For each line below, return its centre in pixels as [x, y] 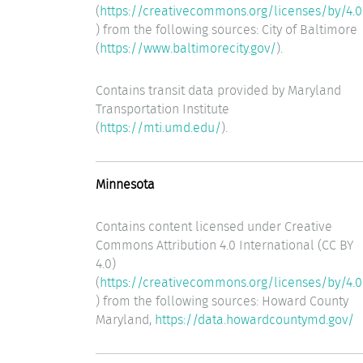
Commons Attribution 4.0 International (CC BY [224, 246]
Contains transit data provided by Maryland [218, 91]
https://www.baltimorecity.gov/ [188, 48]
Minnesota [125, 184]
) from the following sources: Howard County [222, 301]
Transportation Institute [162, 109]
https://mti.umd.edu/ [160, 128]
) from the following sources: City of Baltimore [226, 29]
